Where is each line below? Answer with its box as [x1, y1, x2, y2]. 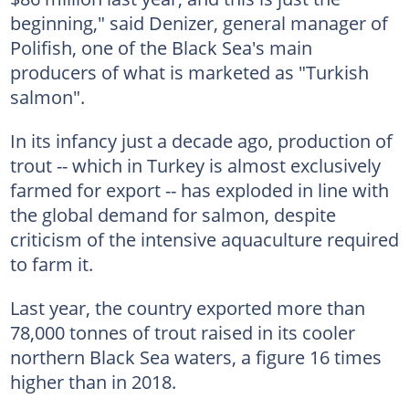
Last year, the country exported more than [9, 294, 365, 320]
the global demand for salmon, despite [9, 201, 336, 227]
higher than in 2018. [9, 368, 176, 394]
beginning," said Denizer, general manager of [9, 9, 388, 36]
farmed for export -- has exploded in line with [9, 176, 389, 203]
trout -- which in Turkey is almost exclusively [9, 152, 381, 178]
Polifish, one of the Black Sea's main [9, 34, 312, 60]
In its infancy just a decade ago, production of [9, 127, 393, 153]
